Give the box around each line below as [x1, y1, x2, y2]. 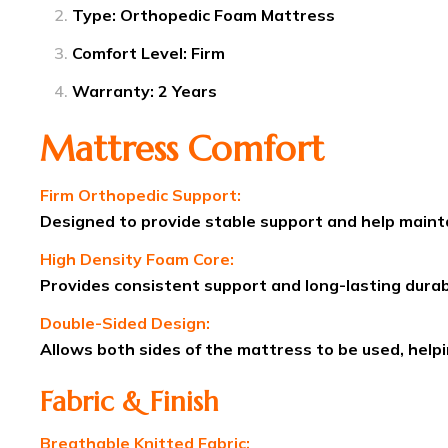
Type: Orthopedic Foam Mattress [72, 5, 335, 26]
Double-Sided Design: [40, 313, 210, 334]
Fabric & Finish [40, 385, 219, 420]
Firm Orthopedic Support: [40, 185, 241, 206]
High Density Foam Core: [40, 249, 234, 270]
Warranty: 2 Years [72, 81, 217, 102]
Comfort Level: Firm [72, 43, 225, 64]
